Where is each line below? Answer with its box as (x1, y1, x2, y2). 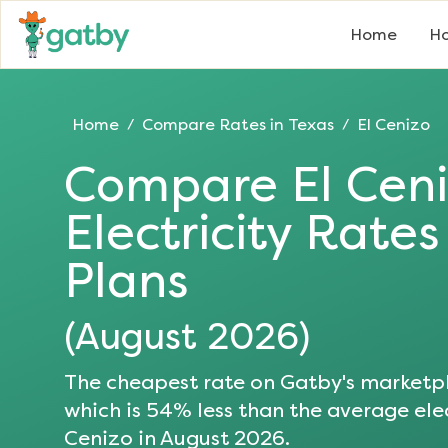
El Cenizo (357, 115, 430, 135)
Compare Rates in (142, 115, 288, 135)
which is (64, 399, 141, 423)
